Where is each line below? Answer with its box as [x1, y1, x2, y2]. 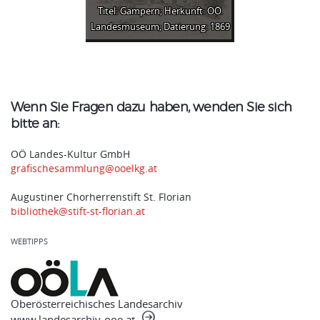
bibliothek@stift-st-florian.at [11, 204, 145, 218]
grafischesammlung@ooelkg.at [11, 161, 157, 175]
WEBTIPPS [11, 236, 48, 246]
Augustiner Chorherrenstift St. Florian [11, 190, 191, 204]
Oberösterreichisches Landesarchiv [11, 296, 183, 311]
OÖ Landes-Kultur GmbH [11, 147, 130, 161]
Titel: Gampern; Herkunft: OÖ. [97, 5, 223, 17]
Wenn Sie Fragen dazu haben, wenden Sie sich [11, 101, 292, 114]
